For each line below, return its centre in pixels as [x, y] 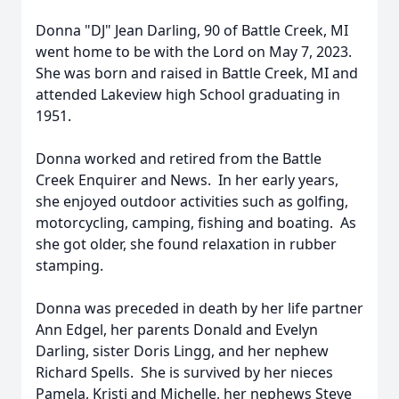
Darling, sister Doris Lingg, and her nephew [182, 351]
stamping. [69, 265]
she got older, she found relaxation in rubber [186, 244]
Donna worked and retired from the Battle [179, 159]
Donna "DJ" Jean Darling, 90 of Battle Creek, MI [192, 30]
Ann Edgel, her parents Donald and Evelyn [177, 330]
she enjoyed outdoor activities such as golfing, [192, 201]
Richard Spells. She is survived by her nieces [184, 372]
